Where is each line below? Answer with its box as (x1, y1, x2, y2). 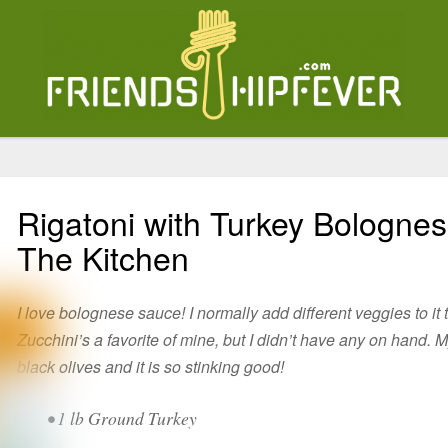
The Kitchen (17, 234, 190, 280)
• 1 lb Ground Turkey (47, 406, 198, 431)
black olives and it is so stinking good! (17, 355, 285, 378)
